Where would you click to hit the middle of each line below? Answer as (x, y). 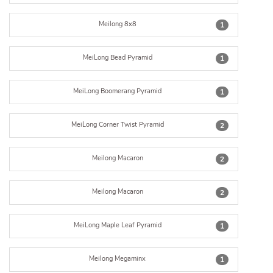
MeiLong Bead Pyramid (117, 58)
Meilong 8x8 (117, 24)
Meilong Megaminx (118, 259)
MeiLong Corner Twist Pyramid (117, 125)
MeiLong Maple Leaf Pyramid (117, 225)
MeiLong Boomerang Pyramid (118, 91)
